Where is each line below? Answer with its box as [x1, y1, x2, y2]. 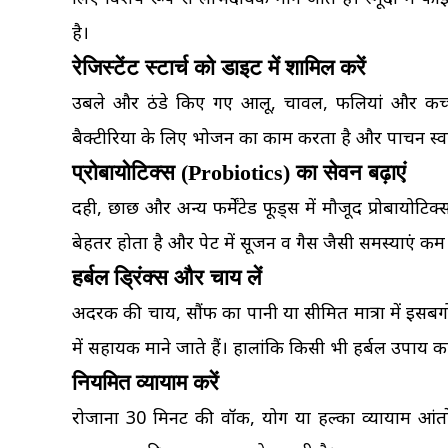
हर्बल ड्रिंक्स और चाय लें [72, 265, 261, 290]
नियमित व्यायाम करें [72, 370, 219, 395]
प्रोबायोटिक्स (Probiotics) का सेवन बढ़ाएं [72, 160, 406, 185]
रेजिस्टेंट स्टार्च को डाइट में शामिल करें [72, 55, 366, 80]
